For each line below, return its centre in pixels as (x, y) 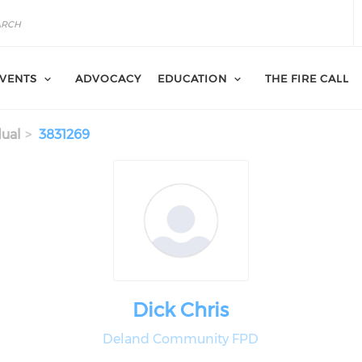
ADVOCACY (108, 78)
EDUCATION (192, 78)
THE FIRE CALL (307, 78)
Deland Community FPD (181, 339)
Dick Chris (181, 310)
